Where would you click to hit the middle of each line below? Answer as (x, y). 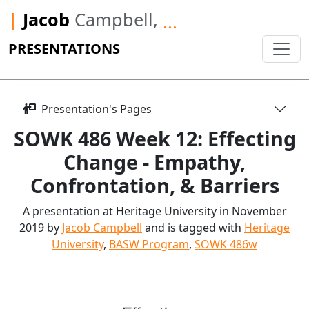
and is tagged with (193, 228)
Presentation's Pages (94, 109)
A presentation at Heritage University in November (154, 211)
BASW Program (149, 244)
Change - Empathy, (154, 162)
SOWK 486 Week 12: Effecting (154, 138)
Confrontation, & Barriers (154, 185)
